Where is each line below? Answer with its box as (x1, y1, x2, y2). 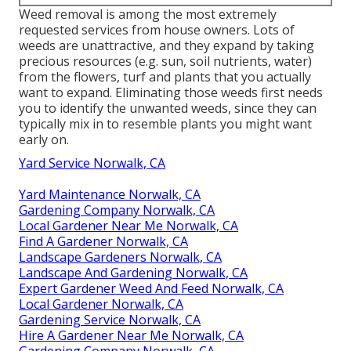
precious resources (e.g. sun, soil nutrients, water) (19, 52, 312, 70)
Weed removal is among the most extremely (19, 5, 277, 23)
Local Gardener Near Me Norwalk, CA (19, 216, 238, 234)
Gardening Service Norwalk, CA (19, 310, 201, 328)
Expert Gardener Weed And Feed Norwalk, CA (19, 279, 284, 297)
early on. (19, 130, 69, 148)
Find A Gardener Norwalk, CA (19, 232, 188, 250)
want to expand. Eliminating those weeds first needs (19, 83, 323, 101)
